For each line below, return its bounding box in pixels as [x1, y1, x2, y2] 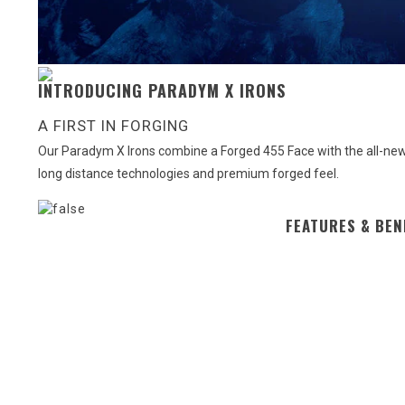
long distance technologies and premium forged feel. [38, 166, 339, 182]
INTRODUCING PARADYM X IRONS [38, 79, 286, 103]
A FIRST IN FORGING [38, 117, 189, 136]
